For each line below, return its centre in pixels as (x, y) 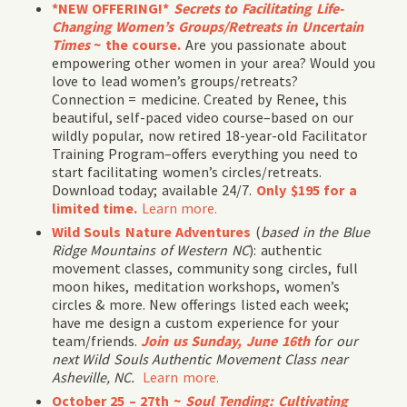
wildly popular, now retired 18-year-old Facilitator (209, 135)
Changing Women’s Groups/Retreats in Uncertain (207, 26)
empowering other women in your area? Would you (213, 62)
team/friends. (96, 340)
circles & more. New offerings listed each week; (200, 304)
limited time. (94, 208)
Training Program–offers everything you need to (204, 153)
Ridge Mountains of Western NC (150, 249)
